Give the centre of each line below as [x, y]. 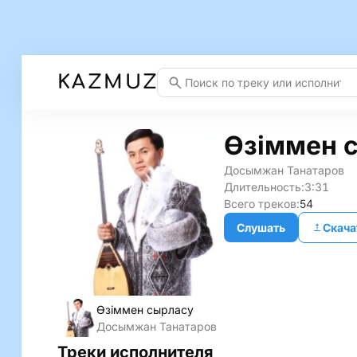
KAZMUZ [108, 82]
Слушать [261, 228]
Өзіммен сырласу [145, 310]
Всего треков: [262, 204]
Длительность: [264, 187]
